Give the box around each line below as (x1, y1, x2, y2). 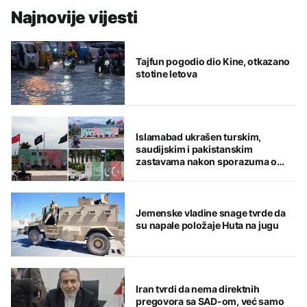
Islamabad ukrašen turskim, (136, 131, 262, 143)
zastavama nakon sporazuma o (136, 156, 277, 168)
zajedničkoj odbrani (136, 168, 226, 180)
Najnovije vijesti (11, 7, 138, 27)
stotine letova (136, 67, 197, 79)
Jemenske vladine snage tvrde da (136, 207, 286, 219)
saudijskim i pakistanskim (136, 143, 253, 156)
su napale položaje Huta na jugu (136, 219, 279, 232)
